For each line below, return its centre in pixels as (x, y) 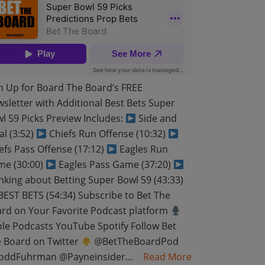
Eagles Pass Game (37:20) (114, 164)
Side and (156, 118)
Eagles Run (142, 149)
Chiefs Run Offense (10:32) (107, 134)
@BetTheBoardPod (135, 241)
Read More (167, 257)
